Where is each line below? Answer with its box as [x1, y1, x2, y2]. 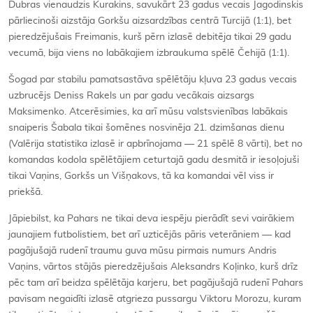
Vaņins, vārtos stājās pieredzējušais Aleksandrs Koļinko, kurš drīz [8, 262, 298, 272]
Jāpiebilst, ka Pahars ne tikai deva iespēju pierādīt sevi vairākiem [8, 214, 294, 224]
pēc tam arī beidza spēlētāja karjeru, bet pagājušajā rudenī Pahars [8, 278, 303, 289]
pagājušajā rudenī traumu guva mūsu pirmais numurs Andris [8, 246, 277, 256]
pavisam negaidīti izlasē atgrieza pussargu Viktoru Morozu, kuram [8, 294, 301, 305]
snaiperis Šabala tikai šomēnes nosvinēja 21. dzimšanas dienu [8, 123, 284, 133]
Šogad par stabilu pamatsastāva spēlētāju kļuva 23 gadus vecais [8, 75, 297, 85]
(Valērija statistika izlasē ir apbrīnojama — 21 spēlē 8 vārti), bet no [8, 139, 303, 150]
